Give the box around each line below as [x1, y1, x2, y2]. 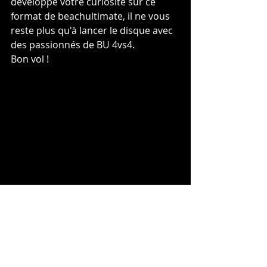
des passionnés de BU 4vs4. [11, 38, 135, 52]
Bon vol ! [11, 52, 49, 66]
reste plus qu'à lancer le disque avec [11, 24, 175, 38]
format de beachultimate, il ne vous [11, 10, 172, 23]
